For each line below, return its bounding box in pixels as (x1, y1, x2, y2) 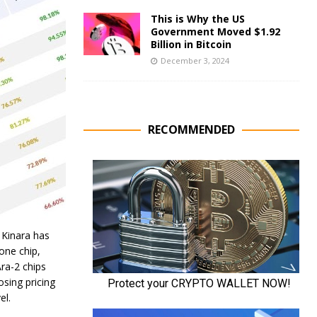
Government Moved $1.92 (150, 25, 280, 38)
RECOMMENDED (147, 122, 235, 137)
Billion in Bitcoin (150, 38, 231, 51)
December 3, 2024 (160, 55, 229, 66)
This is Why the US (150, 12, 245, 25)
